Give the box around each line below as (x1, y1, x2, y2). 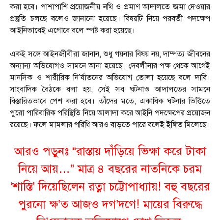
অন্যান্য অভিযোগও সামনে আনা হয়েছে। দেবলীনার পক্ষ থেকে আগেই (10, 61, 210, 71)
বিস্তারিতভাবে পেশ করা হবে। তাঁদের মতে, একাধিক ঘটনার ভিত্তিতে (10, 96, 210, 107)
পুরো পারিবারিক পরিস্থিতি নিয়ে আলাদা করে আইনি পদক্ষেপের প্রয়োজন (10, 108, 210, 118)
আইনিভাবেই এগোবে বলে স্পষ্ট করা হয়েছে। (10, 26, 135, 36)
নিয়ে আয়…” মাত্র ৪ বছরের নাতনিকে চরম (18, 162, 202, 177)
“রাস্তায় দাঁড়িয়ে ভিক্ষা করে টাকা (72, 144, 206, 159)
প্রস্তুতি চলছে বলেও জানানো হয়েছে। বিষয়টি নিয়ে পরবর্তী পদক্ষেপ (10, 14, 210, 24)
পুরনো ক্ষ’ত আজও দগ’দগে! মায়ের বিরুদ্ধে (18, 197, 202, 212)
